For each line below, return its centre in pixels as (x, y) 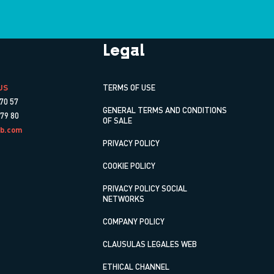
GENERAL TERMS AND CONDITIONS (165, 110)
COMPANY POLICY (134, 221)
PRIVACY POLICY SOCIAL (145, 188)
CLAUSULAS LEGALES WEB (150, 244)
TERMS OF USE (129, 87)
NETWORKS (124, 198)
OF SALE (117, 120)
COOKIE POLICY (129, 165)
